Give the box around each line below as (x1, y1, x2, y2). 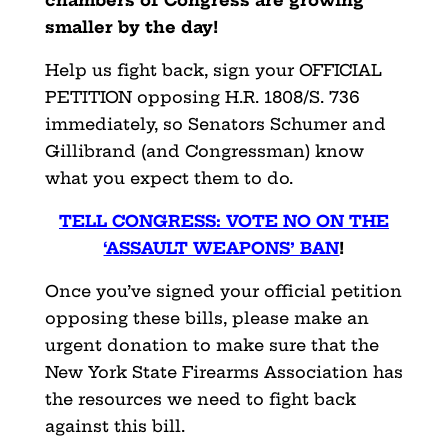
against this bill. (44, 415, 185, 436)
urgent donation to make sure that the (44, 334, 379, 355)
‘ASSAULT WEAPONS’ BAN (103, 237, 340, 258)
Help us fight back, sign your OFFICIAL (44, 59, 382, 80)
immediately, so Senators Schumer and (44, 113, 386, 134)
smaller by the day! (44, 16, 218, 37)
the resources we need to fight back (44, 388, 356, 409)
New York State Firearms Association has (44, 361, 403, 382)
